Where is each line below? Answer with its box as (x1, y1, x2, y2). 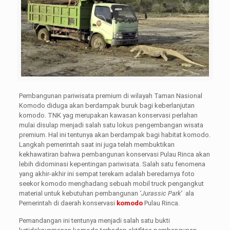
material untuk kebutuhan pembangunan (18, 189, 140, 197)
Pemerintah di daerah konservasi (18, 199, 117, 207)
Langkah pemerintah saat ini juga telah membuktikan (18, 140, 175, 148)
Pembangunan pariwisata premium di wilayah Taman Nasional (18, 91, 202, 100)
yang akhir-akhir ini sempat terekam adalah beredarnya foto (18, 169, 195, 178)
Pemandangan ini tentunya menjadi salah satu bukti (18, 216, 170, 224)
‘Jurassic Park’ (139, 189, 182, 197)
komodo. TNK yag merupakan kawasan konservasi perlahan (18, 111, 198, 119)
